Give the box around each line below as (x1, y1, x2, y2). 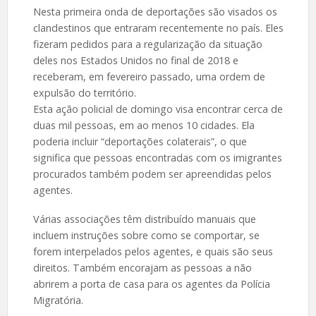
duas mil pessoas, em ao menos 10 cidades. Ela (32, 118, 255, 132)
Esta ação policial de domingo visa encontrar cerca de (32, 102, 283, 116)
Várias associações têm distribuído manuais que (32, 212, 256, 226)
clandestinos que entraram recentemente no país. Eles (32, 20, 284, 35)
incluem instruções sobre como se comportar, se (32, 228, 260, 242)
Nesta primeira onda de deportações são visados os (32, 4, 277, 18)
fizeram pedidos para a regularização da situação (32, 37, 262, 51)
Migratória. (32, 293, 83, 307)
